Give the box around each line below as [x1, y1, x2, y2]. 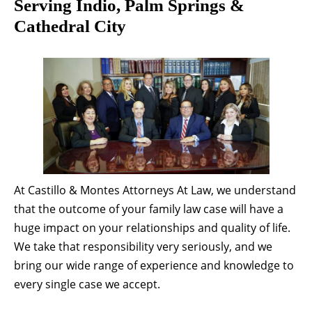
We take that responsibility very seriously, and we [14, 238, 272, 254]
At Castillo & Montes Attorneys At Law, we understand [14, 182, 296, 198]
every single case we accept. [14, 276, 160, 292]
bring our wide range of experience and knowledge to [14, 257, 294, 273]
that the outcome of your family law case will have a [14, 201, 283, 217]
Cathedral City [14, 16, 126, 36]
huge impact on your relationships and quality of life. [14, 219, 290, 235]
